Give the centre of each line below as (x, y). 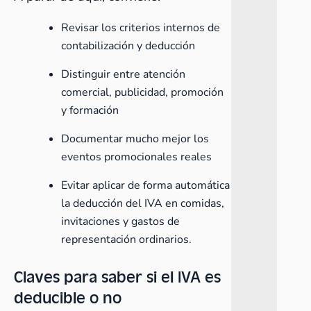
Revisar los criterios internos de (141, 28)
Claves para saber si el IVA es (117, 276)
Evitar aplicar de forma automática (145, 185)
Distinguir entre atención (123, 74)
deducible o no (68, 297)
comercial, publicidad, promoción (142, 92)
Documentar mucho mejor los (135, 139)
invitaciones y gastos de (120, 221)
